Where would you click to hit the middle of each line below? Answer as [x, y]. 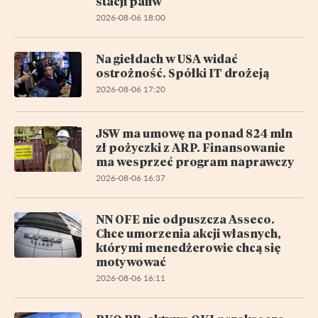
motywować [131, 261]
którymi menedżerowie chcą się [188, 247]
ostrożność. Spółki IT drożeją [182, 72]
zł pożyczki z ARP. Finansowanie [191, 147]
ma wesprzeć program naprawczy [195, 161]
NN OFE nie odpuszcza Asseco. [185, 219]
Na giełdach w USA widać [167, 58]
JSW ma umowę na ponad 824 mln [194, 133]
